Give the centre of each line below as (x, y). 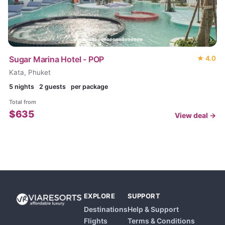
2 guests (52, 87)
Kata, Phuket (30, 72)
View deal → (195, 115)
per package (89, 87)
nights (24, 87)
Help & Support (153, 209)
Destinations (105, 209)
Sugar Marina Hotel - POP (57, 59)
